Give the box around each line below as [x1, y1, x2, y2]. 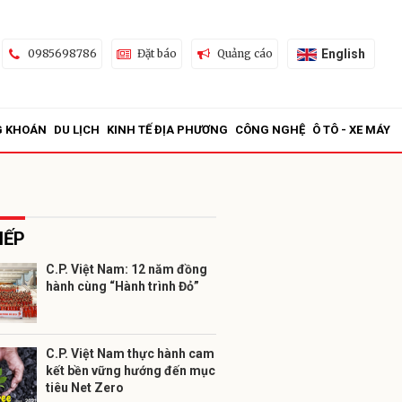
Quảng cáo [216, 47, 273, 60]
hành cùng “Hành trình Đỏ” [46, 279, 199, 293]
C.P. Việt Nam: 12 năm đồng [46, 262, 207, 276]
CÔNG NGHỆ [235, 123, 305, 136]
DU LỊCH [54, 123, 100, 136]
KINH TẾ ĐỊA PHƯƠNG [107, 123, 228, 136]
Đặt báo [136, 47, 177, 60]
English [320, 46, 365, 61]
